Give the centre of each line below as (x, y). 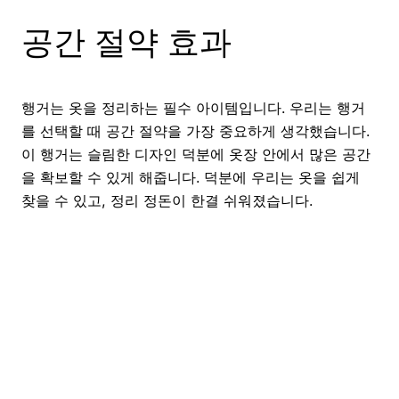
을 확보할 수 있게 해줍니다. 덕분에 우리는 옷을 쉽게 (191, 178)
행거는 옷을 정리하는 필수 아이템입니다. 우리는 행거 (193, 108)
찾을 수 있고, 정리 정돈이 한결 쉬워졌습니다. (167, 201)
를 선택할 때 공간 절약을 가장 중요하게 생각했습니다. (195, 131)
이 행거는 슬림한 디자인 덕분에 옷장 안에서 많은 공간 (196, 155)
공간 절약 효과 (126, 42)
